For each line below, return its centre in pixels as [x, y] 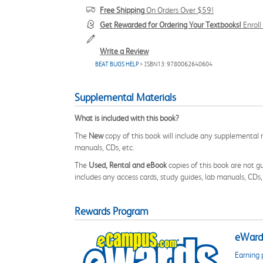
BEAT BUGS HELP [117, 64]
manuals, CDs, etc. [104, 147]
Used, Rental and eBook [128, 165]
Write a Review [124, 51]
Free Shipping [122, 10]
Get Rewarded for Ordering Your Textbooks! [171, 25]
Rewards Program [112, 211]
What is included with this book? [127, 118]
